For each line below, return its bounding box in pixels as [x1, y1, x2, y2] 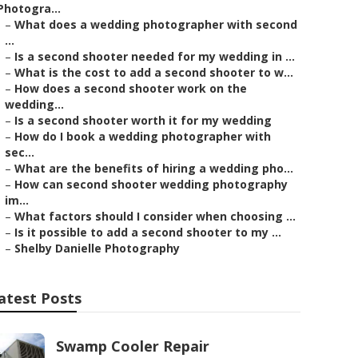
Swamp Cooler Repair [56, 336, 209, 356]
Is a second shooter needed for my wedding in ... [14, 49, 295, 64]
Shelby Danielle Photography [14, 241, 180, 256]
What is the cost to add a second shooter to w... [14, 65, 293, 80]
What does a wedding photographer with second [14, 17, 297, 32]
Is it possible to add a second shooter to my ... [14, 225, 281, 240]
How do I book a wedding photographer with [14, 129, 271, 144]
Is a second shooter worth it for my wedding [14, 113, 272, 128]
